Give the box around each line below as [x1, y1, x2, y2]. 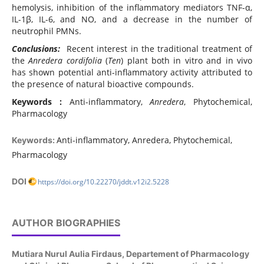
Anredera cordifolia [28, 55, 106, 67]
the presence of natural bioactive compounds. [11, 78, 194, 90]
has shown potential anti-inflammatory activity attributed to [11, 67, 253, 78]
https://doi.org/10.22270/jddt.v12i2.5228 [37, 177, 169, 187]
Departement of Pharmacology [126, 249, 249, 259]
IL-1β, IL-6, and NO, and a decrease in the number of [11, 14, 253, 25]
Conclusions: [11, 43, 64, 55]
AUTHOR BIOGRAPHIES [11, 217, 120, 229]
